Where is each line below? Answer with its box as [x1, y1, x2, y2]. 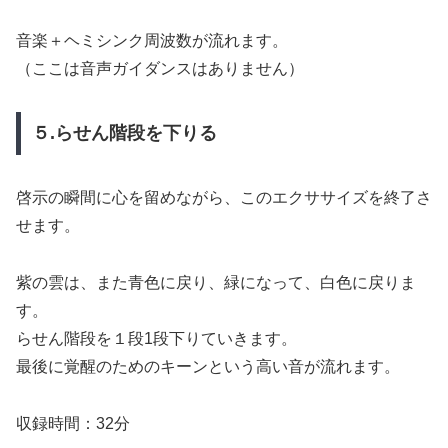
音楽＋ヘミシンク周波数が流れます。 [16, 31, 288, 49]
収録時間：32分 [16, 415, 130, 432]
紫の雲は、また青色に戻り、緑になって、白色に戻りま [16, 274, 416, 292]
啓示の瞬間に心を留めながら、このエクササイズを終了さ [16, 189, 432, 207]
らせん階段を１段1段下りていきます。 [16, 330, 297, 348]
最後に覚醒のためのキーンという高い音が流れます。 [16, 358, 400, 376]
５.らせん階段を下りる [31, 123, 217, 144]
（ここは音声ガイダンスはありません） [16, 59, 304, 77]
